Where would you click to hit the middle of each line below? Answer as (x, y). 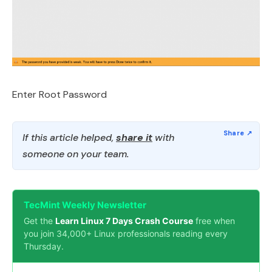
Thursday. (44, 246)
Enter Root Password (59, 94)
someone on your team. (76, 154)
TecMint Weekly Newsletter (85, 205)
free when (214, 221)
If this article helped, (69, 138)
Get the (39, 221)
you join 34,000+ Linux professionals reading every (126, 233)
